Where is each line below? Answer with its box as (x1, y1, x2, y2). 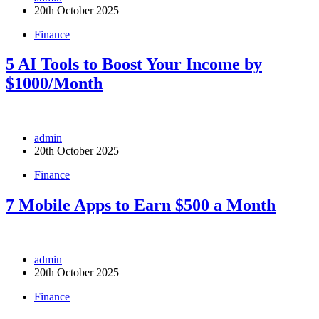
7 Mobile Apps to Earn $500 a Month (6, 196, 276, 215)
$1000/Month (6, 74, 103, 93)
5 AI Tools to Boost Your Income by (6, 55, 262, 74)
